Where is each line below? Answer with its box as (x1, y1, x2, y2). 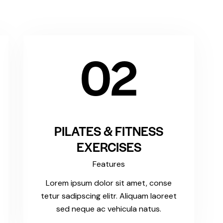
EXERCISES (76, 138, 141, 156)
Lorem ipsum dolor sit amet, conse (46, 178, 172, 189)
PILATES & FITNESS (54, 122, 164, 140)
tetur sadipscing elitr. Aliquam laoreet (41, 191, 177, 202)
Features (93, 159, 125, 170)
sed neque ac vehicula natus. (56, 204, 162, 215)
